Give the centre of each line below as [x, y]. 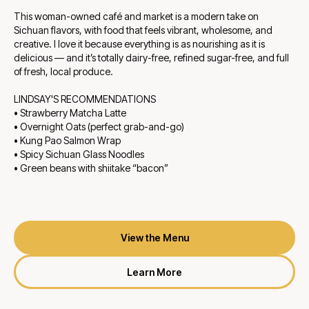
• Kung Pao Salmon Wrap [67, 141]
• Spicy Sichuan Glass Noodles [79, 154]
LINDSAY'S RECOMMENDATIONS [85, 99]
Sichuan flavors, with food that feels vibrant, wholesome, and [143, 30]
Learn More [154, 272]
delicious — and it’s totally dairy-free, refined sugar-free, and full [151, 58]
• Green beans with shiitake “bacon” [91, 168]
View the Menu [154, 238]
